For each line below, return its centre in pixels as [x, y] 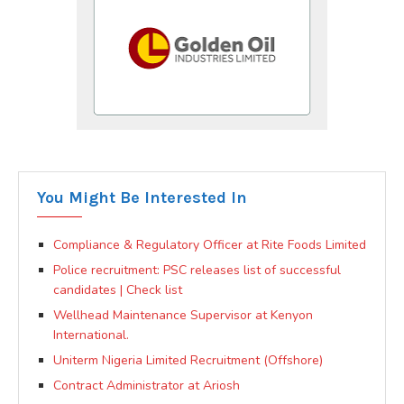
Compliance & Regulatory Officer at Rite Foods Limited [210, 244]
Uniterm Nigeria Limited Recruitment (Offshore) [188, 360]
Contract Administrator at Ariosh [147, 385]
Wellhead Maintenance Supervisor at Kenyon [183, 315]
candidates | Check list [118, 289]
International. [91, 335]
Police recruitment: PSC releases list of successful [197, 270]
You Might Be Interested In [142, 197]
